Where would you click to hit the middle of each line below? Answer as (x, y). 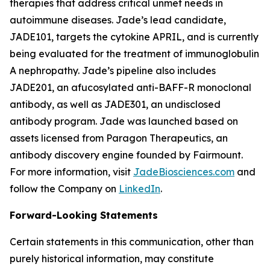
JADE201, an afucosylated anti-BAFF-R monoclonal (130, 87)
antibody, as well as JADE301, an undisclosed (115, 104)
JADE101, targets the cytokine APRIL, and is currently (134, 37)
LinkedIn (140, 189)
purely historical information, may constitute (112, 259)
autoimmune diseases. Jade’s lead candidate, (118, 20)
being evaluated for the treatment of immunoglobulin (134, 54)
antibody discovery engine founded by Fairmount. (126, 155)
